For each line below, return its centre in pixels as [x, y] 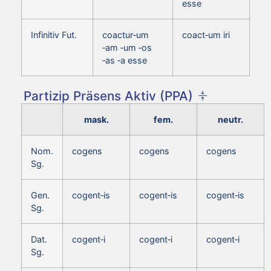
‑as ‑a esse [125, 60]
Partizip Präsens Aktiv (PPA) [108, 96]
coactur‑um [126, 34]
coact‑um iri [206, 34]
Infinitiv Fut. [54, 34]
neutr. [230, 119]
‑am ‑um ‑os [127, 47]
